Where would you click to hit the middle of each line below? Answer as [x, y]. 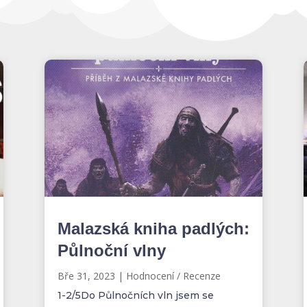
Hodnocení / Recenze [173, 275]
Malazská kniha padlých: [153, 228]
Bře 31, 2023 [86, 275]
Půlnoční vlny [111, 250]
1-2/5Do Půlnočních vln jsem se [135, 295]
